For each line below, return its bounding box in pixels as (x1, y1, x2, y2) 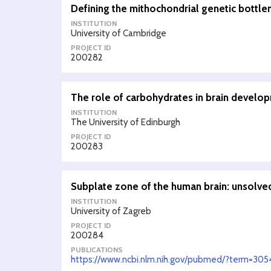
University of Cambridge (71, 28, 166, 39)
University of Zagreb (71, 206, 151, 217)
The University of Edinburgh (71, 117, 180, 128)
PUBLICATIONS (71, 245, 123, 254)
